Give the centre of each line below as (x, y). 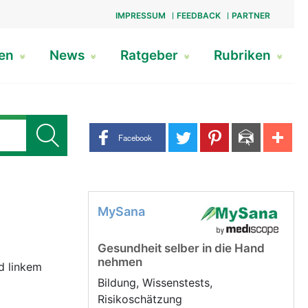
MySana (121, 211)
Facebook (135, 137)
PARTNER (251, 15)
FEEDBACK (198, 15)
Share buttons (124, 130)
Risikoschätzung (142, 299)
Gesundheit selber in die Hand (181, 248)
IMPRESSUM (140, 15)
